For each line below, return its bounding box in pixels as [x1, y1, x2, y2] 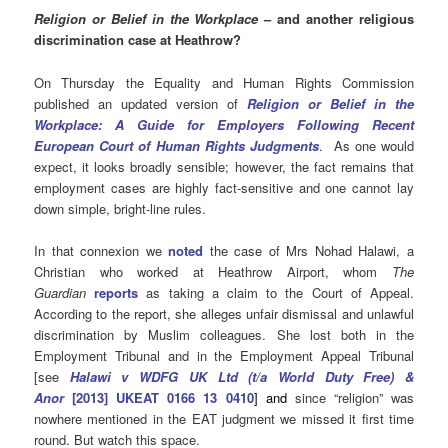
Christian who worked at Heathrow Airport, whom [34, 261, 392, 281]
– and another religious [258, 9, 414, 29]
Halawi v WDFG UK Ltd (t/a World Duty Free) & [69, 366, 414, 386]
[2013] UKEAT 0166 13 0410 [64, 387, 254, 407]
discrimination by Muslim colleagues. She [34, 324, 300, 344]
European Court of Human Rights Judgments [34, 135, 320, 155]
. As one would [319, 135, 414, 155]
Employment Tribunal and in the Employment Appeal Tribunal [34, 345, 414, 365]
